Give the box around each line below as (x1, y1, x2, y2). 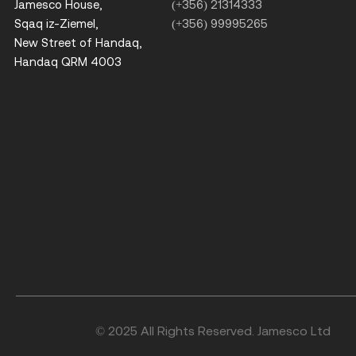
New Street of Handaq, (14, 36, 141, 50)
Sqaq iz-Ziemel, (14, 17, 98, 31)
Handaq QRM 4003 (14, 55, 122, 69)
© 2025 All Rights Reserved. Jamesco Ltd (95, 323, 331, 339)
